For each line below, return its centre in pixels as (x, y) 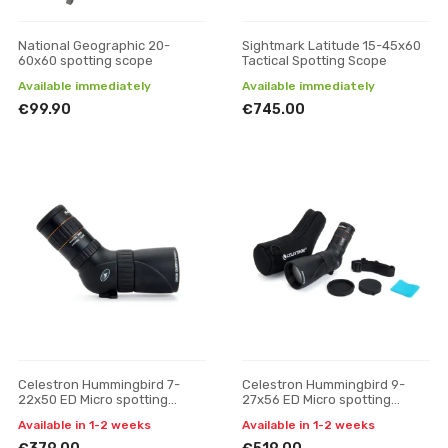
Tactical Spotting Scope (314, 60)
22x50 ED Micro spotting (93, 399)
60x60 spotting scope (85, 60)
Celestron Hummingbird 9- (323, 384)
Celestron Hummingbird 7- (99, 384)
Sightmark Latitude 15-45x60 (331, 45)
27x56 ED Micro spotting (316, 399)
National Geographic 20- (94, 45)
